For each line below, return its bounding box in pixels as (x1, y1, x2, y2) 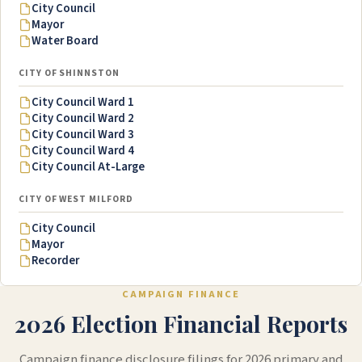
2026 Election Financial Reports (15, 309, 347, 339)
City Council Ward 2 (32, 110, 134, 128)
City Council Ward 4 (32, 142, 134, 160)
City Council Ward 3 (32, 126, 134, 144)
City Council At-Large (32, 158, 145, 176)
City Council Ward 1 (32, 94, 134, 112)
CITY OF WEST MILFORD (19, 192, 133, 207)
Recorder (32, 252, 79, 270)
